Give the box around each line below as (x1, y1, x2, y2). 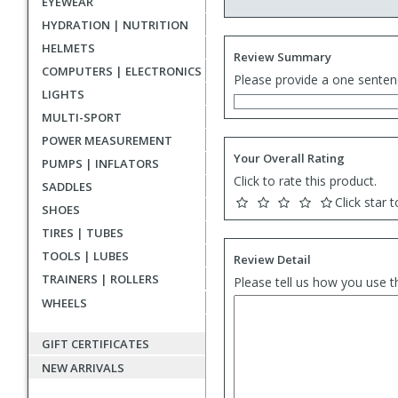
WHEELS (42, 295, 87, 311)
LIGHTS (42, 86, 84, 102)
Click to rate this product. (234, 172, 377, 189)
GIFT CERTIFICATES (42, 336, 149, 352)
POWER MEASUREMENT (42, 132, 172, 148)
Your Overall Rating (234, 150, 345, 166)
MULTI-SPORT (42, 109, 122, 125)
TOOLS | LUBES (42, 248, 129, 264)
